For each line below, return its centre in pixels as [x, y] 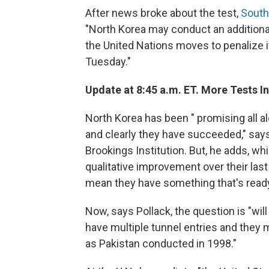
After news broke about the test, [163, 13]
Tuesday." [108, 62]
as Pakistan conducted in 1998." [161, 243]
